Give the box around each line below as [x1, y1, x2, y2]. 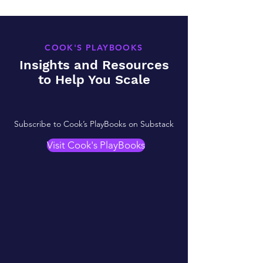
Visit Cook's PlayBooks [47, 139, 145, 151]
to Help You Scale [38, 72, 150, 87]
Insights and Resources [19, 58, 169, 72]
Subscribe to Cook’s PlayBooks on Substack [14, 119, 174, 129]
